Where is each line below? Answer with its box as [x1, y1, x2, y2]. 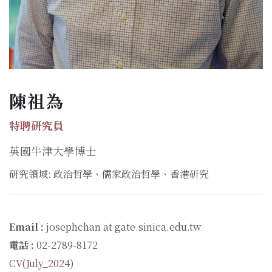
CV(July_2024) [9, 256, 74, 270]
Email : [9, 219, 46, 234]
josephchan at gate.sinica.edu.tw [46, 219, 201, 234]
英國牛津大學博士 [9, 143, 97, 158]
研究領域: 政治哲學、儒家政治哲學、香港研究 [9, 166, 209, 181]
